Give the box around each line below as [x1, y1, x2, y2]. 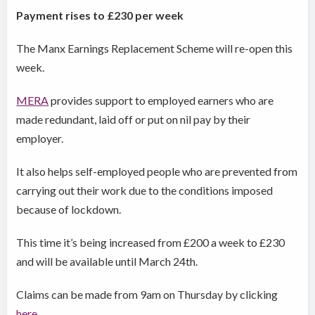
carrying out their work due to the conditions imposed [16, 183, 274, 197]
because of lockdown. [16, 202, 126, 216]
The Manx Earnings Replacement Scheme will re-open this [16, 41, 293, 55]
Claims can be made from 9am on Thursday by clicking [16, 287, 278, 301]
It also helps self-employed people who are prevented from [16, 164, 298, 178]
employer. [16, 131, 68, 145]
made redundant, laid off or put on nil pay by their [16, 112, 251, 126]
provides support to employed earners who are [49, 93, 274, 107]
